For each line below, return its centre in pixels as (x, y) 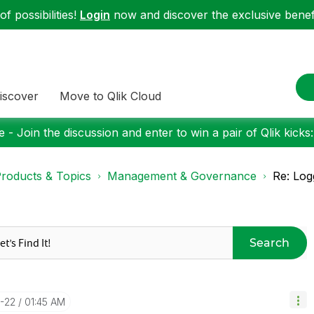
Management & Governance (182, 176)
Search (270, 243)
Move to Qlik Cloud (110, 96)
